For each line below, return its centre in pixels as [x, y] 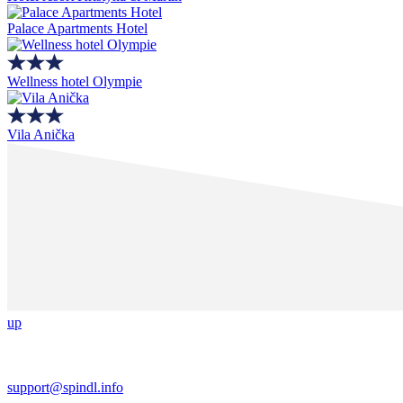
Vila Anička [41, 134]
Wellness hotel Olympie [75, 81]
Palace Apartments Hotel [77, 28]
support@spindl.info [65, 387]
